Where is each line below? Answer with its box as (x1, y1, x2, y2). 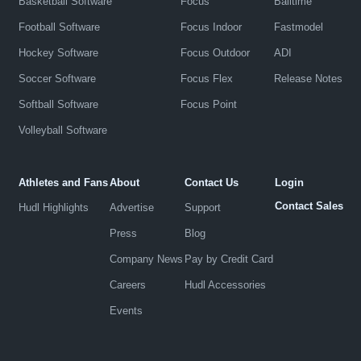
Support (184, 201, 221, 214)
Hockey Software (18, 46, 98, 59)
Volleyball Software (18, 123, 107, 136)
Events (109, 304, 143, 317)
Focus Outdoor (180, 46, 250, 59)
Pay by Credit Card (184, 252, 273, 265)
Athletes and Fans (18, 176, 108, 189)
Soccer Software (18, 72, 96, 85)
